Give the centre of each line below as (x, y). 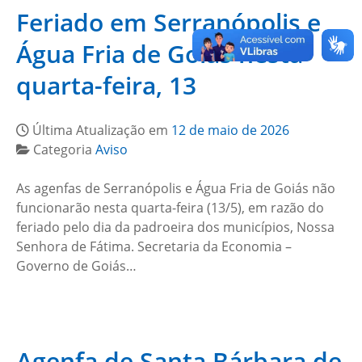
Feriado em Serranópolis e (168, 22)
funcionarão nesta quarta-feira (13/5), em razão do (170, 208)
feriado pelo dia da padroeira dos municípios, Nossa (175, 227)
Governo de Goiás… (76, 266)
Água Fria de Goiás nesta (160, 54)
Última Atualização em (102, 130)
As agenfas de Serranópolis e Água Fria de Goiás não (176, 188)
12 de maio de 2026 (230, 130)
